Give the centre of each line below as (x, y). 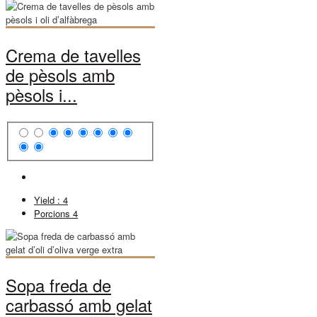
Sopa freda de (58, 285)
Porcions (53, 214)
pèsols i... (41, 94)
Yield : (48, 200)
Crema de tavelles (73, 54)
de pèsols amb (60, 74)
